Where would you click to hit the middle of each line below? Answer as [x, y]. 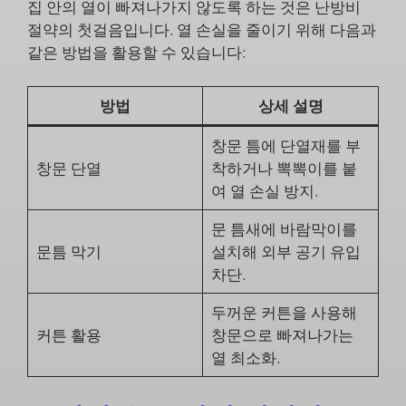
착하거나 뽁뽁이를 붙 [284, 168]
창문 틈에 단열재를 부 [285, 145]
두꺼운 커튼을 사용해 [284, 312]
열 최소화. [245, 358]
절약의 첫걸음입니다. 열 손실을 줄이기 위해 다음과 [202, 29]
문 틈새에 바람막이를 [284, 229]
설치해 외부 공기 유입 [285, 251]
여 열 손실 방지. [264, 191]
